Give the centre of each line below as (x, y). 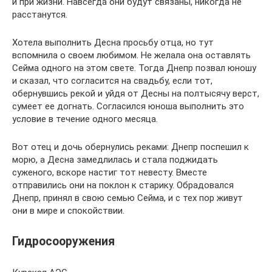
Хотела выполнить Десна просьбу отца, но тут (113, 42)
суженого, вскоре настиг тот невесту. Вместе (110, 172)
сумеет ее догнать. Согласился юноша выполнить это (128, 106)
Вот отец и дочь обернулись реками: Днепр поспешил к (131, 147)
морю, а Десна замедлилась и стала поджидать (115, 159)
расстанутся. (40, 14)
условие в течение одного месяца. (85, 119)
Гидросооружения (63, 241)
